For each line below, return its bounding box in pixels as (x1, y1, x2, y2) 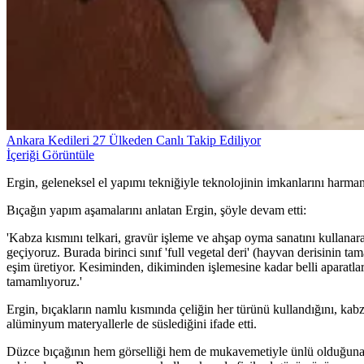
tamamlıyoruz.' (6, 274, 82, 288)
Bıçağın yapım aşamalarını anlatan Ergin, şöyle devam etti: (6, 202, 306, 217)
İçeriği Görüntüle (6, 147, 94, 162)
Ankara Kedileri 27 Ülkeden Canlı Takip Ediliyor (6, 132, 261, 147)
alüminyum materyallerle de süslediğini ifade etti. (6, 316, 257, 331)
